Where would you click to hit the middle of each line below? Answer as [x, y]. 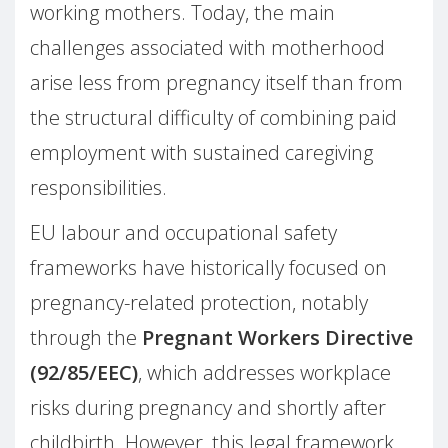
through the [86, 338]
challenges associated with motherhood [207, 48]
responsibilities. [98, 188]
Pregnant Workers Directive [277, 338]
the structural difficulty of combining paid [213, 118]
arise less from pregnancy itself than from [216, 83]
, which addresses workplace [264, 373]
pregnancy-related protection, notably [199, 303]
